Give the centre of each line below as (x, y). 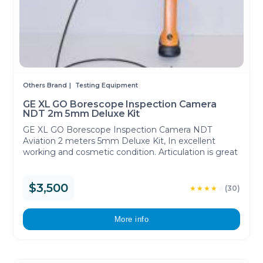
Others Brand (45, 86)
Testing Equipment (107, 86)
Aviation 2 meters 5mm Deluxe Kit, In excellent (119, 141)
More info (131, 220)
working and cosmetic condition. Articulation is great (131, 152)
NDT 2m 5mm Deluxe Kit (82, 114)
